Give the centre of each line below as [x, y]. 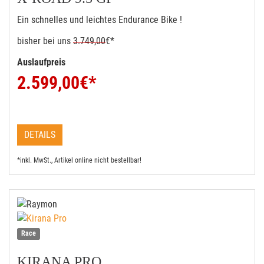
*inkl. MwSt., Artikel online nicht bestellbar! [79, 160]
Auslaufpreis [42, 62]
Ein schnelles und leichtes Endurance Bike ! [100, 20]
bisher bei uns [44, 41]
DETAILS [40, 135]
